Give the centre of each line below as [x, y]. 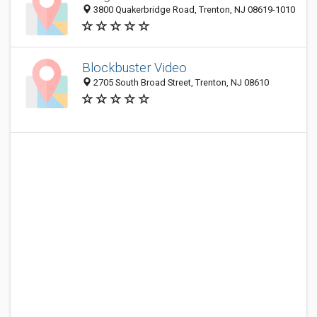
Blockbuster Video [134, 68]
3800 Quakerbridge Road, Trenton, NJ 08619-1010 [193, 10]
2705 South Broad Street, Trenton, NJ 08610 [180, 83]
